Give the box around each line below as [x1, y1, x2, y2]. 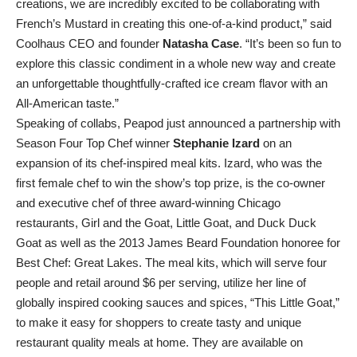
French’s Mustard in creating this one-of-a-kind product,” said [16, 17, 331, 30]
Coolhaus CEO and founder [16, 37, 163, 50]
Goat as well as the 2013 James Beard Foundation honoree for [16, 236, 340, 249]
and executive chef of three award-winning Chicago [16, 196, 280, 210]
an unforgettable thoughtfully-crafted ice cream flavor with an [16, 76, 328, 90]
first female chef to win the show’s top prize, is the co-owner [16, 176, 325, 190]
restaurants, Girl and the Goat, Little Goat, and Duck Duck [16, 216, 316, 229]
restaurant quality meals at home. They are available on [16, 335, 303, 349]
